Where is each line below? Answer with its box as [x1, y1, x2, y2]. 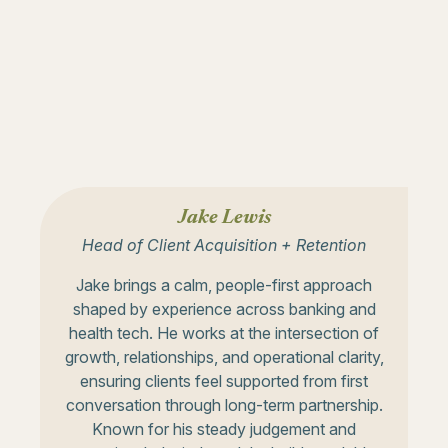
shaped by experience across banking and [72, 298, 376, 319]
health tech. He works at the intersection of [69, 322, 379, 343]
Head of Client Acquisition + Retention [82, 234, 366, 255]
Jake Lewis [177, 207, 271, 228]
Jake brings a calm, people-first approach [76, 274, 372, 295]
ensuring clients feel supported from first [80, 370, 368, 391]
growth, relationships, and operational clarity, [64, 346, 384, 367]
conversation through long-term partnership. [65, 394, 383, 415]
